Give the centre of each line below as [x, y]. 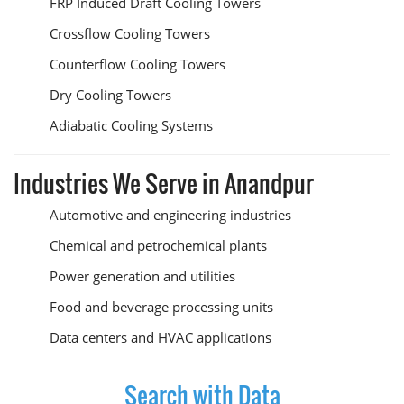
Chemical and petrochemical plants [158, 245]
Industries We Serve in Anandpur [164, 184]
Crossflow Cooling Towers [130, 33]
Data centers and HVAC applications [161, 337]
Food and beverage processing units [161, 307]
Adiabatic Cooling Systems [131, 125]
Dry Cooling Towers [110, 95]
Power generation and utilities [142, 276]
